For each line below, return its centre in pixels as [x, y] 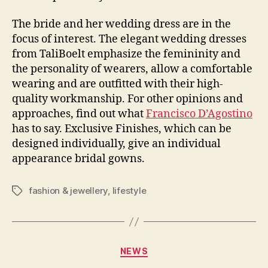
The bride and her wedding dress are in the [121, 24]
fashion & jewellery [68, 191]
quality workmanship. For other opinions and [127, 99]
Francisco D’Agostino [199, 114]
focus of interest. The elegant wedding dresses [129, 39]
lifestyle [129, 191]
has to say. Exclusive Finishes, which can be [122, 129]
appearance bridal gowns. [78, 159]
